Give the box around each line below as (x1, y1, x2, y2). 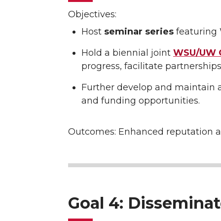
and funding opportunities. (81, 95, 200, 106)
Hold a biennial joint (81, 47, 173, 58)
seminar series (104, 26, 174, 37)
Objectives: (68, 9, 116, 20)
